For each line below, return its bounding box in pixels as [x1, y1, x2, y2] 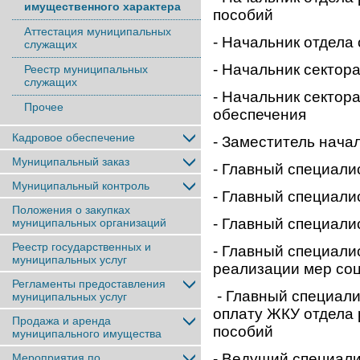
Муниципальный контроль [12, 179, 149, 192]
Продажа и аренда [12, 314, 111, 327]
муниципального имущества [12, 327, 162, 340]
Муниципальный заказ [12, 155, 129, 168]
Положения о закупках [12, 203, 130, 216]
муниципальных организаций [12, 216, 166, 229]
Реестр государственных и [12, 240, 151, 253]
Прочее [24, 100, 63, 113]
